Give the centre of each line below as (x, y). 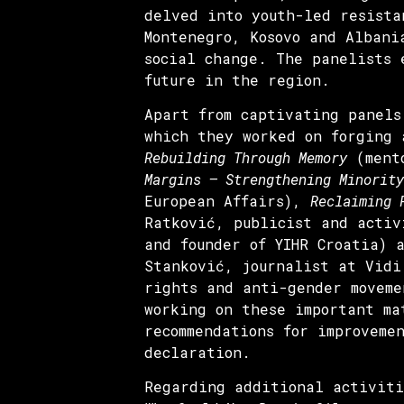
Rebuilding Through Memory (246, 157)
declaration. (197, 352)
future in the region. (237, 79)
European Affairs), (227, 200)
